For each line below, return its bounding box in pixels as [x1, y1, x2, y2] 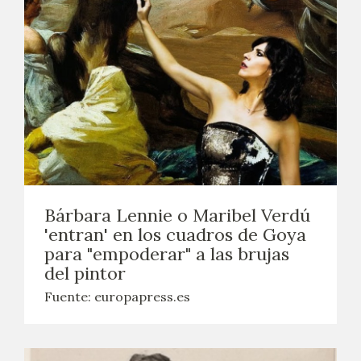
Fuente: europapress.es [44, 288, 190, 305]
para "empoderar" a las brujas [44, 243, 289, 265]
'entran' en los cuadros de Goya [44, 223, 306, 246]
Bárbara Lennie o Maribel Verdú [44, 204, 310, 226]
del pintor [44, 262, 126, 284]
